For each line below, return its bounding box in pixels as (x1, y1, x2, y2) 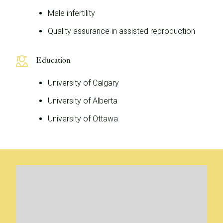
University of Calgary (48, 78, 119, 88)
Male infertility (48, 8, 95, 18)
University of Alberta (48, 96, 117, 106)
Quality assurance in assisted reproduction (48, 26, 195, 36)
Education (36, 55, 71, 65)
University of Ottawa (48, 114, 118, 123)
